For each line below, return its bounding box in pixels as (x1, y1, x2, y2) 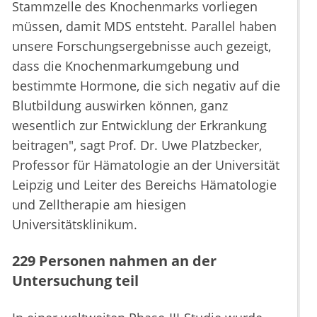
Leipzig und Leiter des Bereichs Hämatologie (12, 176, 277, 194)
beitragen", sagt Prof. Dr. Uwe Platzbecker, (12, 137, 262, 154)
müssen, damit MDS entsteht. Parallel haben (12, 18, 277, 35)
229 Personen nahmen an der (12, 251, 217, 271)
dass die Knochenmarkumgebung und (12, 57, 239, 75)
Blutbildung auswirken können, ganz (12, 97, 228, 115)
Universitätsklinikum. (12, 216, 137, 234)
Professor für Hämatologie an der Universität (12, 156, 279, 174)
